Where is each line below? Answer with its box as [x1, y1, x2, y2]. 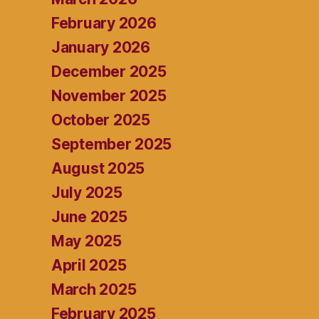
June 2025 [51, 208, 127, 226]
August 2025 [51, 159, 145, 178]
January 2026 [51, 38, 150, 57]
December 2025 [51, 63, 167, 81]
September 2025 [51, 135, 172, 154]
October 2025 [51, 111, 150, 130]
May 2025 [51, 232, 122, 251]
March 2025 [51, 281, 137, 299]
